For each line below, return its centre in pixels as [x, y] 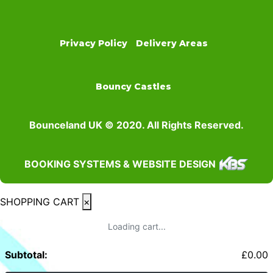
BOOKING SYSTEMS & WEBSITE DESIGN [120, 164]
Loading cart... [136, 226]
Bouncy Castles [133, 86]
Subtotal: [26, 254]
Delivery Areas [172, 43]
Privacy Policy [93, 43]
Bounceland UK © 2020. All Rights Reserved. [136, 125]
